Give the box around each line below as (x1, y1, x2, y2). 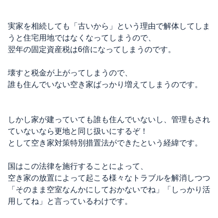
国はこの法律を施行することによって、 (8, 162, 148, 170)
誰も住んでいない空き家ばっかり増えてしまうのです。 (8, 80, 202, 89)
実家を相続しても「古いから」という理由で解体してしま (8, 22, 210, 30)
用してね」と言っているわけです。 (8, 197, 132, 205)
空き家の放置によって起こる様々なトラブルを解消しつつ (8, 174, 210, 182)
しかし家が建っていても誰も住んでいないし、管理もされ (8, 115, 210, 124)
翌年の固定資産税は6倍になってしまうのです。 (8, 45, 176, 54)
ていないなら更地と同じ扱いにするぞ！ (8, 127, 148, 135)
